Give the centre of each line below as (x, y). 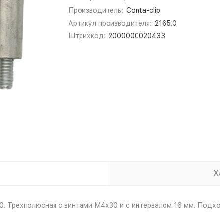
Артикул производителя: (110, 23)
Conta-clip (143, 10)
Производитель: (96, 10)
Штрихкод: (87, 36)
